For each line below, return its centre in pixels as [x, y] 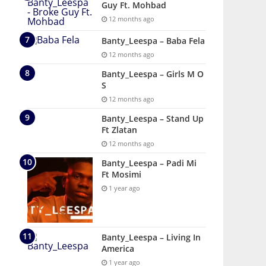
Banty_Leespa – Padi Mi [149, 163]
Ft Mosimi [121, 174]
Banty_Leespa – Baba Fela [153, 41]
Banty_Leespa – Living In [151, 237]
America [118, 248]
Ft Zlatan [119, 130]
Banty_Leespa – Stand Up [153, 118]
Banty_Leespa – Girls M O [153, 74]
